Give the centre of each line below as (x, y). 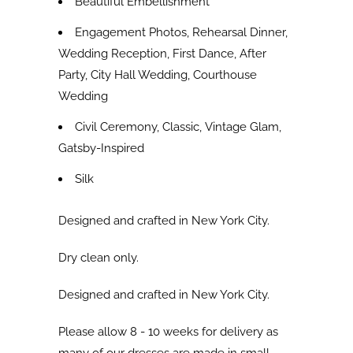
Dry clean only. (98, 258)
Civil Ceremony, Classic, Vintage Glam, (178, 127)
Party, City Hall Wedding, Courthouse (158, 75)
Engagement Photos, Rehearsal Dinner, (181, 33)
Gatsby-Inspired (101, 149)
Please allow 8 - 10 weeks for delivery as (168, 332)
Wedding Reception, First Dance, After (162, 54)
